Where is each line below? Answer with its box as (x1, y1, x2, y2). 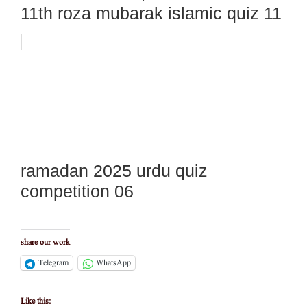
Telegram (38, 257, 69, 269)
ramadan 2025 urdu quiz (21, 161, 208, 181)
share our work (21, 236, 70, 249)
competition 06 (21, 182, 134, 201)
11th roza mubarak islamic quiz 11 (21, 3, 282, 23)
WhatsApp (96, 257, 131, 269)
